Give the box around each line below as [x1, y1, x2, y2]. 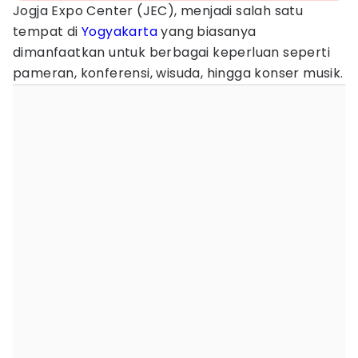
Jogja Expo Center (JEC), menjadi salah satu [13, 2, 304, 20]
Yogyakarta [82, 22, 158, 41]
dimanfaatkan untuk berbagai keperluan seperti [13, 43, 330, 62]
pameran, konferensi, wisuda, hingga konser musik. [13, 64, 344, 82]
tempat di [13, 22, 82, 41]
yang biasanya [157, 22, 257, 41]
